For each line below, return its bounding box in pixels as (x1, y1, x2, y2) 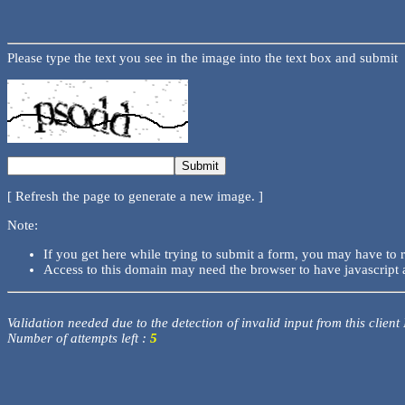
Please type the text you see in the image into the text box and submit (7, 51, 398, 66)
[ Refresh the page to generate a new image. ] (7, 189, 263, 204)
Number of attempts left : (7, 330, 150, 345)
